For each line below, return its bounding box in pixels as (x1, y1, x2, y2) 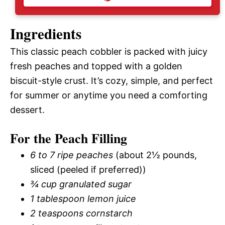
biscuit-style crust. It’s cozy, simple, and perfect (10, 75, 213, 86)
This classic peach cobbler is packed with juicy (10, 46, 207, 57)
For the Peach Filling (10, 128, 127, 148)
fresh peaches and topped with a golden (10, 60, 182, 71)
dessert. (10, 104, 45, 115)
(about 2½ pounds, (113, 149, 197, 160)
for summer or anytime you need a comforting (10, 89, 207, 100)
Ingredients (10, 23, 81, 44)
